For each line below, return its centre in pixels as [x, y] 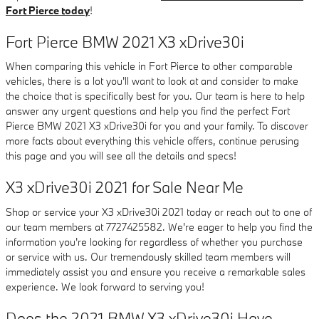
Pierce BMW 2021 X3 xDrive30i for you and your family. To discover [157, 126]
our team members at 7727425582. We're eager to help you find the [159, 226]
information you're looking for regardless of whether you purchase [154, 241]
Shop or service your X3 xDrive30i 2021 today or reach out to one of [159, 211]
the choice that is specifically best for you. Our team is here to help [155, 96]
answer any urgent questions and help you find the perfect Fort [148, 111]
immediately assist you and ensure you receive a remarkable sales [156, 271]
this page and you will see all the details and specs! [121, 156]
